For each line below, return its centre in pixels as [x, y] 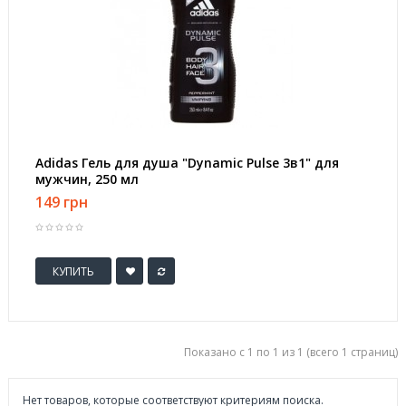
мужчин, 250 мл [87, 179]
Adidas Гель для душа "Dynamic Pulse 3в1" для [187, 163]
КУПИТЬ [73, 271]
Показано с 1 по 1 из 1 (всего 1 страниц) [291, 352]
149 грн [62, 202]
